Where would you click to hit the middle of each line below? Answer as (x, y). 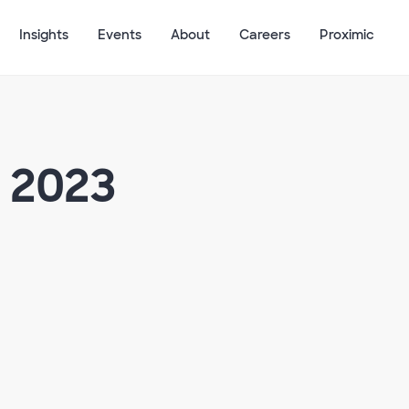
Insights (44, 35)
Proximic (347, 35)
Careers (265, 35)
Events (120, 35)
